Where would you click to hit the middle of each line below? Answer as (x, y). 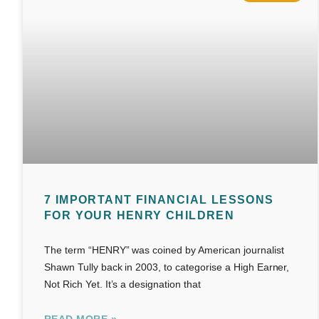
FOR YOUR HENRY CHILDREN (140, 216)
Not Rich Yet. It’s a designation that (122, 284)
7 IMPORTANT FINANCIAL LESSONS (159, 200)
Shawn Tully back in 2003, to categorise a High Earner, (167, 267)
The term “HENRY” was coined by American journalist (164, 250)
